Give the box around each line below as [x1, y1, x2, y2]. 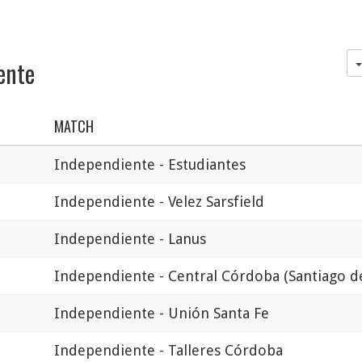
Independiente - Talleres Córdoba [54, 341, 283, 359]
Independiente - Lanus [54, 229, 206, 247]
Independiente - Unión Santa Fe [54, 304, 269, 322]
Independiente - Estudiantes [54, 155, 246, 173]
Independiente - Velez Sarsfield [54, 192, 264, 210]
